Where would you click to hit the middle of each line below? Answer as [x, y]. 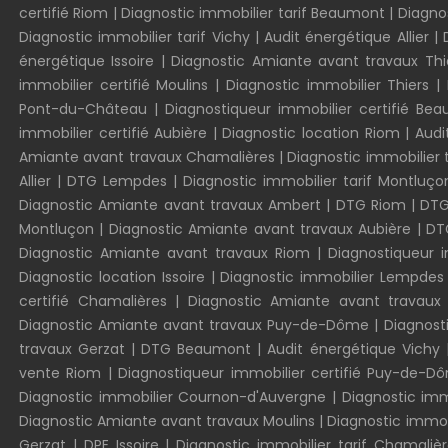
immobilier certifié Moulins [114, 85]
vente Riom [60, 373]
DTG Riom [370, 205]
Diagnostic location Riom [311, 133]
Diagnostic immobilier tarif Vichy [134, 37]
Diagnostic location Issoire [112, 277]
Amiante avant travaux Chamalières [149, 157]
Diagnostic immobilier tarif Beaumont [252, 13]
